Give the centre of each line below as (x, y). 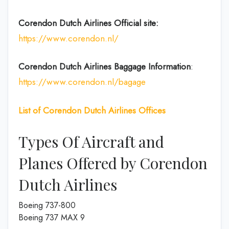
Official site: (136, 23)
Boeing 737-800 (47, 205)
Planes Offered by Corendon (113, 163)
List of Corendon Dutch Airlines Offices (92, 110)
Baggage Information (152, 66)
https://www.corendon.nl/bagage (82, 82)
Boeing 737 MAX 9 (52, 217)
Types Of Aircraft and (91, 142)
